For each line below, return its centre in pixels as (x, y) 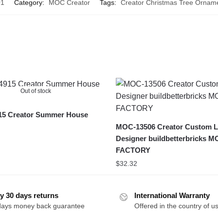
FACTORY (133, 150)
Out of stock (36, 91)
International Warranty (172, 196)
